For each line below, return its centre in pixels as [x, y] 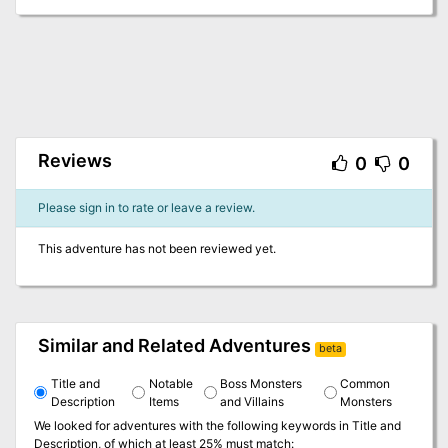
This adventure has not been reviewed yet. [156, 249]
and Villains [252, 401]
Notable [170, 383]
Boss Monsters [261, 383]
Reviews [74, 161]
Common [365, 383]
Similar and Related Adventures [174, 346]
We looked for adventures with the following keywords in [191, 425]
